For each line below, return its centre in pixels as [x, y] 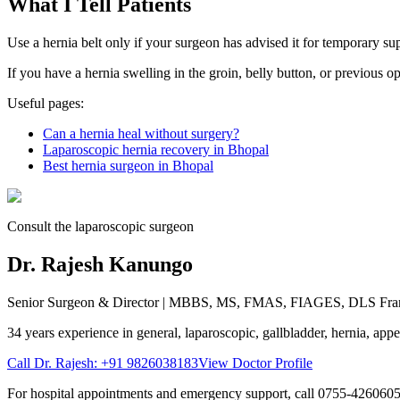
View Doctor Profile [255, 362]
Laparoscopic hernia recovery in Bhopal [156, 149]
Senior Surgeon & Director [83, 302]
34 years [31, 332]
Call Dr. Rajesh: [54, 362]
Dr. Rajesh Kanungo [100, 264]
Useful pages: [46, 103]
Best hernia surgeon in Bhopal [128, 165]
